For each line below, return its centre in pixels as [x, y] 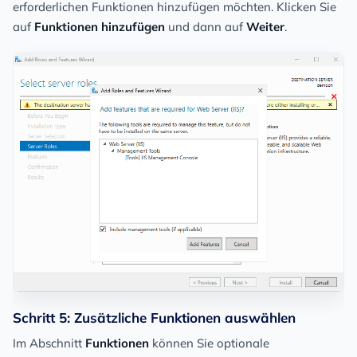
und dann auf [206, 27]
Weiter [265, 27]
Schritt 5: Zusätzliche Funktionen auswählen [154, 318]
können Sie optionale [209, 343]
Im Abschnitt [49, 343]
